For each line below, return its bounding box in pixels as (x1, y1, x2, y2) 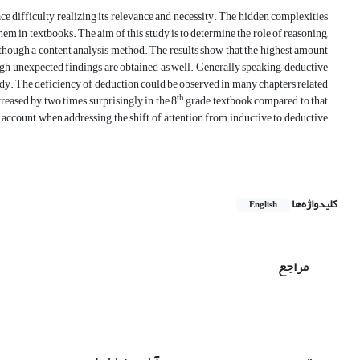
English (249, 197, 277, 214)
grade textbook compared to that (183, 90, 329, 112)
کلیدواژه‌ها (292, 193, 337, 215)
